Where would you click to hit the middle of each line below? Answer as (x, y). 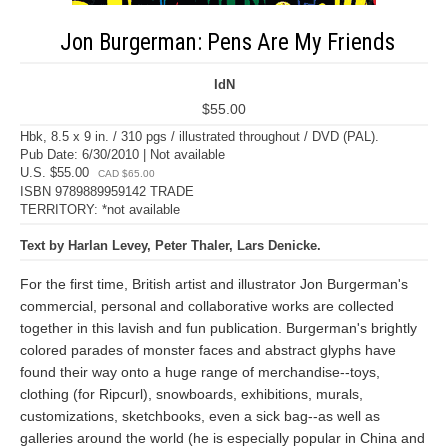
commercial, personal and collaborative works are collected (207, 306)
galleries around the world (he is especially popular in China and (222, 438)
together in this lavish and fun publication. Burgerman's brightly (218, 328)
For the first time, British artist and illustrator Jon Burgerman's (214, 284)
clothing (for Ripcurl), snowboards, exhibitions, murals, (191, 394)
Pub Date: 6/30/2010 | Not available (122, 154)
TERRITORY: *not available (100, 209)
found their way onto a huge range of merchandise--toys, (200, 372)
